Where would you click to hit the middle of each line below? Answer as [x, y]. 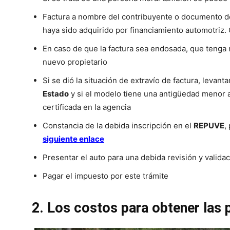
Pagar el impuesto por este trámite [106, 176]
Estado [56, 94]
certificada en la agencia [87, 107]
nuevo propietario [75, 62]
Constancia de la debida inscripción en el [118, 126]
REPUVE [209, 126]
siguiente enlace [73, 139]
